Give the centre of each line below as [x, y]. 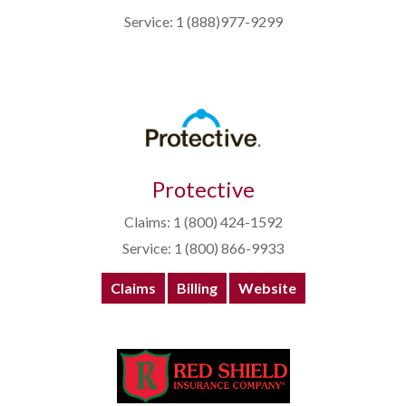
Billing [197, 288]
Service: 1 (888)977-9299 [203, 22]
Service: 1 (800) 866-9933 [203, 248]
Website [267, 288]
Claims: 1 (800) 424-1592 [203, 222]
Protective [203, 189]
